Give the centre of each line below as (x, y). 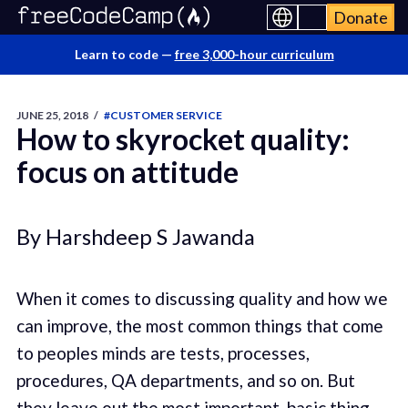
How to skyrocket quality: (183, 139)
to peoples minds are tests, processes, (163, 353)
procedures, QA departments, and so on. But (185, 381)
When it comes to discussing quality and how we (202, 299)
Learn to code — (124, 54)
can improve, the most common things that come (199, 326)
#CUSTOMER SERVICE (163, 115)
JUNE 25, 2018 (52, 115)
